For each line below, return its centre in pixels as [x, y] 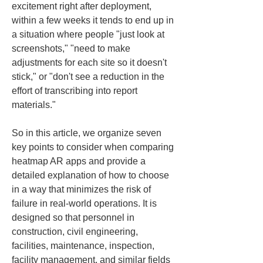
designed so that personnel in [74, 218]
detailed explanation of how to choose [92, 175]
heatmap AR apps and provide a [80, 161]
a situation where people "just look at [89, 34]
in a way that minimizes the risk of [82, 189]
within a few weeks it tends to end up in [94, 20]
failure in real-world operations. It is [85, 203]
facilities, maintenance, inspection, [84, 246]
